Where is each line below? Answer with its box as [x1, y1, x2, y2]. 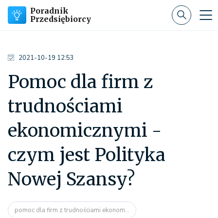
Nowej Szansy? [8, 168, 135, 190]
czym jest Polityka [8, 144, 165, 166]
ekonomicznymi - [8, 120, 162, 142]
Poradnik [30, 6, 69, 16]
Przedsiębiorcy [30, 14, 91, 24]
